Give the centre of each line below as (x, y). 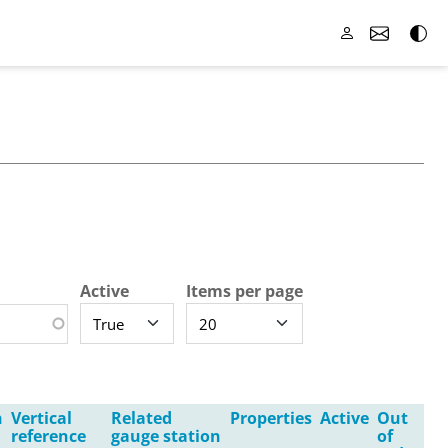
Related (141, 417)
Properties (271, 417)
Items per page (244, 290)
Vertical (41, 417)
